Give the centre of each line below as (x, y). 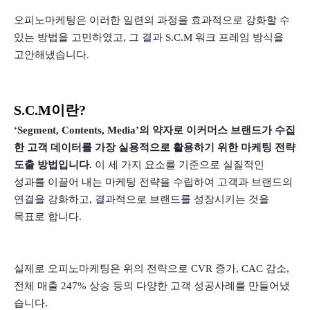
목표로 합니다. (48, 217)
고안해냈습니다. (52, 55)
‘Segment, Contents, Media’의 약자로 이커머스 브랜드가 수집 (155, 130)
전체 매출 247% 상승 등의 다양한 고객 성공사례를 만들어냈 (152, 286)
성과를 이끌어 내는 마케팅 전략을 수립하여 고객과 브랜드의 (153, 182)
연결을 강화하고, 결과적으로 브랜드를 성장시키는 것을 (142, 200)
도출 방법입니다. (53, 165)
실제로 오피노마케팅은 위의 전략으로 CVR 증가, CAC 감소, (152, 269)
